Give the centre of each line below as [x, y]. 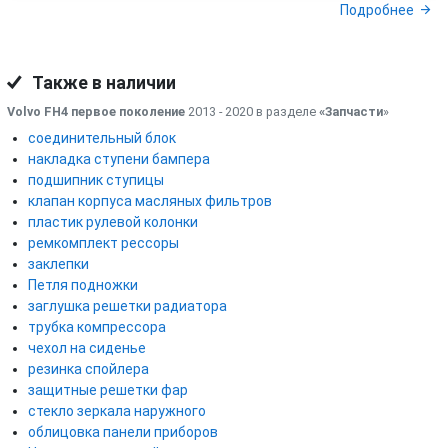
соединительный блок [102, 137]
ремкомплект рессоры [103, 242]
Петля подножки [83, 284]
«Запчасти [351, 111]
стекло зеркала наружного [117, 410]
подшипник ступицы [96, 179]
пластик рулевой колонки [113, 221]
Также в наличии [102, 82]
